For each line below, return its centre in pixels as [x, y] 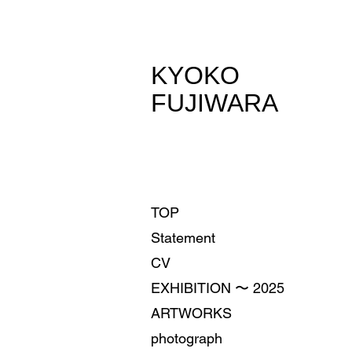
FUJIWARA [214, 103]
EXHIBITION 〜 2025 [218, 288]
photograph [187, 338]
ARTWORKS [191, 313]
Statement [183, 238]
